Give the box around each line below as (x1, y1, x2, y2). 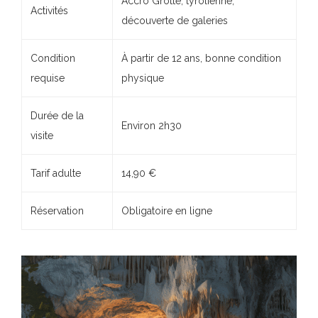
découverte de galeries (121, 15, 228, 27)
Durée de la (31, 110, 84, 122)
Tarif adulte (31, 168, 81, 180)
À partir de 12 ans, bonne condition (121, 53, 281, 65)
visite (31, 130, 53, 142)
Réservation (31, 205, 84, 217)
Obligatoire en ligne (121, 205, 212, 217)
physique (121, 72, 164, 84)
